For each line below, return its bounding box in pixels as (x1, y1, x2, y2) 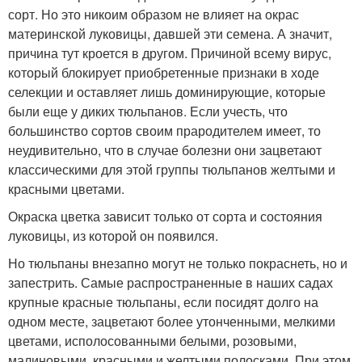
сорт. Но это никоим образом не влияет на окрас (8, 5, 299, 23)
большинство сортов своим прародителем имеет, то (8, 121, 321, 140)
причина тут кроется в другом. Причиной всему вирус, (8, 44, 331, 62)
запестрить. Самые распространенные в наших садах (8, 273, 333, 292)
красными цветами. (8, 179, 124, 198)
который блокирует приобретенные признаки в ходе (8, 63, 319, 82)
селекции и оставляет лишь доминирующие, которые (8, 82, 326, 101)
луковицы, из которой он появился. (8, 226, 218, 245)
